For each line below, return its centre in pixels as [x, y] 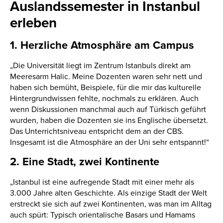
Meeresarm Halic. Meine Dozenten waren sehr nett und [106, 76]
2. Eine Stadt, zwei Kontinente [85, 162]
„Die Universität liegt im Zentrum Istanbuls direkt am [100, 65]
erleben [33, 23]
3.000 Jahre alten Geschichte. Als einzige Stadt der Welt [109, 193]
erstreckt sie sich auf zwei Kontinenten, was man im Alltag [111, 204]
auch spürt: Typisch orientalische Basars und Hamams [103, 215]
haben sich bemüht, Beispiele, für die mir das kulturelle [106, 87]
